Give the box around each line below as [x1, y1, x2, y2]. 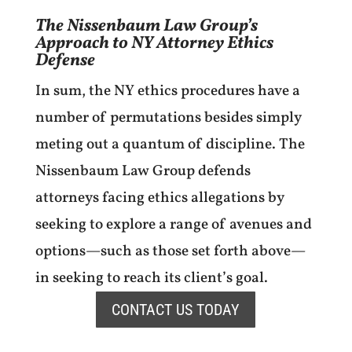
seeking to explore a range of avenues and [35, 214, 312, 235]
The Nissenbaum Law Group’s [35, 13, 258, 38]
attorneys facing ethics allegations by [35, 187, 284, 208]
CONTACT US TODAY [112, 299, 240, 319]
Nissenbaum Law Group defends [35, 160, 251, 181]
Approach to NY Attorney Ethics [35, 31, 273, 56]
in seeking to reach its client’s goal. [35, 267, 268, 288]
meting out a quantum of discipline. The [35, 134, 305, 155]
